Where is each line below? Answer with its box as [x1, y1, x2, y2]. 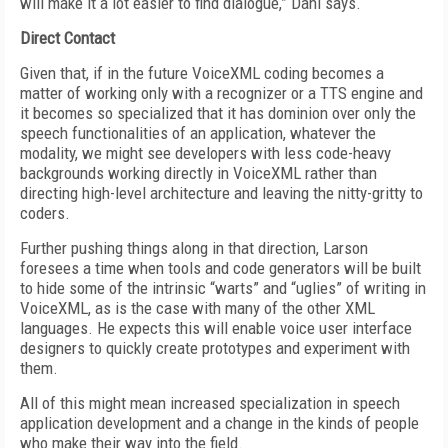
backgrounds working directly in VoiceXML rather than [20, 163, 377, 183]
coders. [20, 203, 70, 223]
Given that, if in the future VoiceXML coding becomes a [20, 63, 384, 83]
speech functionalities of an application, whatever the [20, 123, 376, 143]
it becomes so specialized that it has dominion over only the [20, 103, 416, 123]
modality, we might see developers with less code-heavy [20, 143, 391, 163]
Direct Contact [20, 28, 115, 48]
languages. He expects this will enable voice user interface [20, 318, 412, 338]
